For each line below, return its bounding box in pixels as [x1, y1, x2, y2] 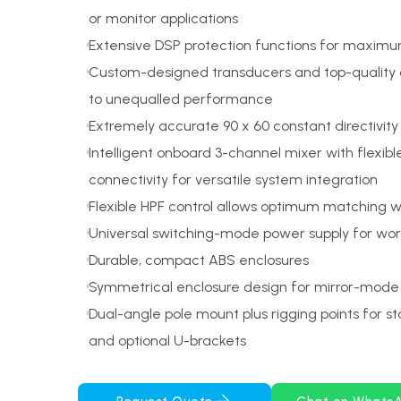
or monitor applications [89, 10, 238, 27]
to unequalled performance [89, 90, 273, 107]
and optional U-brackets [89, 332, 246, 349]
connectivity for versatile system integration [89, 171, 378, 188]
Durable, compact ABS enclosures [89, 252, 309, 269]
